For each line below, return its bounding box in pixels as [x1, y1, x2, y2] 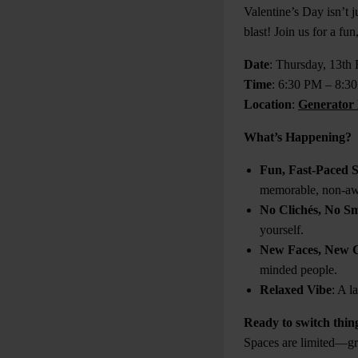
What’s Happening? [244, 129, 352, 144]
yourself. [260, 222, 304, 237]
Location [244, 97, 292, 111]
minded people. [260, 262, 337, 276]
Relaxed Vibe [260, 282, 332, 296]
